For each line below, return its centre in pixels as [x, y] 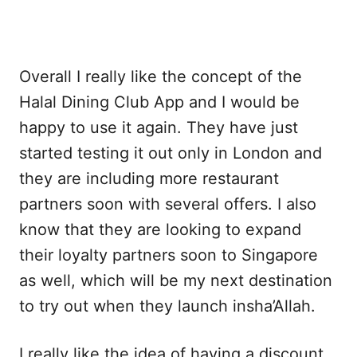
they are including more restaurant [149, 178]
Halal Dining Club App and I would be [159, 102]
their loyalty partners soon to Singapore [169, 255]
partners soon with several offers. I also [168, 204]
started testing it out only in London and [171, 153]
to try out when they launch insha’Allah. [167, 306]
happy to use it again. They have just [159, 127]
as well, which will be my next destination [176, 280]
